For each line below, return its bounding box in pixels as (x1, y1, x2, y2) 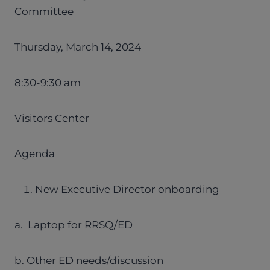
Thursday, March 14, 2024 (14, 41, 141, 53)
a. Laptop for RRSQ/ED (14, 219, 133, 231)
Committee (14, 5, 74, 17)
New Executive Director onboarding (35, 183, 219, 195)
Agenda (14, 148, 55, 160)
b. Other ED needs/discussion (14, 254, 163, 266)
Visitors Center (14, 112, 89, 124)
